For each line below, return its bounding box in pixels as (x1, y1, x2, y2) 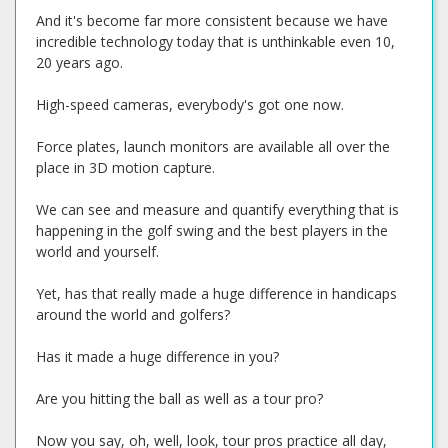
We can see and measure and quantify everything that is (36, 200, 399, 219)
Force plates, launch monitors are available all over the (36, 137, 390, 156)
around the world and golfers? (36, 305, 230, 324)
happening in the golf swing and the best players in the (36, 221, 388, 240)
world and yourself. (36, 242, 159, 261)
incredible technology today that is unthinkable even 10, (36, 32, 395, 51)
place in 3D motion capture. (36, 158, 215, 177)
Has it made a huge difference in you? (36, 347, 279, 366)
